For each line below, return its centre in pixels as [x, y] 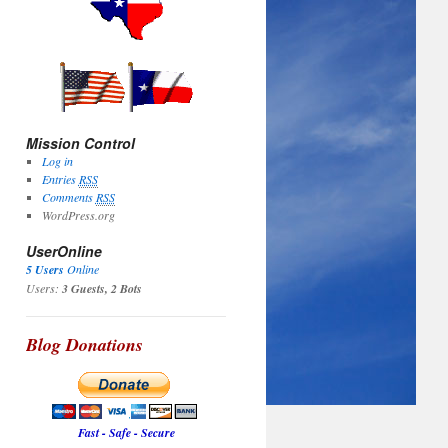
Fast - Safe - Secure [126, 432]
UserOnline [64, 251]
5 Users [45, 269]
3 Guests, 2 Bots [102, 288]
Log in [57, 161]
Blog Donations [84, 344]
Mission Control [80, 143]
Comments [68, 197]
